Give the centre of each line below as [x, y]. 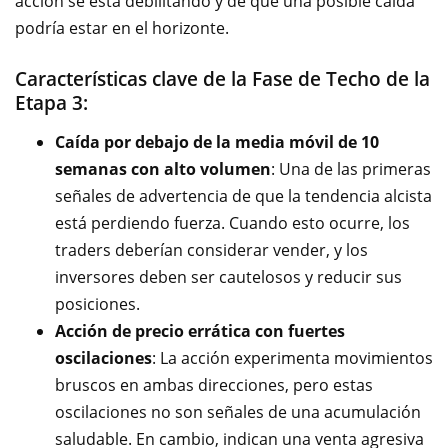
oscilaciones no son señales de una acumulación [238, 412]
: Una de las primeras [351, 169]
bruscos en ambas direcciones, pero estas [214, 385]
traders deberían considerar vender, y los [211, 250]
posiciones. [97, 304]
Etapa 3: [51, 103]
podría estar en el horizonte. [122, 28]
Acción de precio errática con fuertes [200, 331]
